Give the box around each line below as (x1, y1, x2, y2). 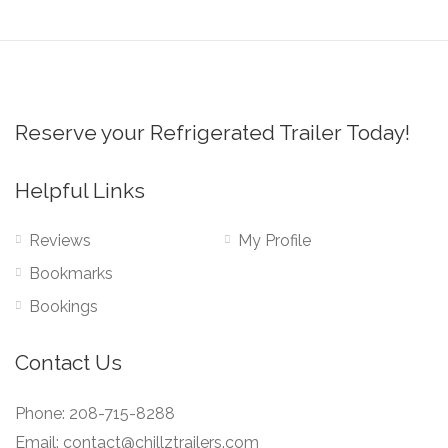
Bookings (29, 297, 98, 316)
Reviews (29, 231, 91, 250)
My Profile (238, 231, 311, 250)
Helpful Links (15, 178, 145, 203)
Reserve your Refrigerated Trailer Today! (15, 120, 410, 145)
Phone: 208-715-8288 (15, 404, 175, 423)
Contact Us (15, 350, 122, 375)
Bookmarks (29, 264, 113, 283)
